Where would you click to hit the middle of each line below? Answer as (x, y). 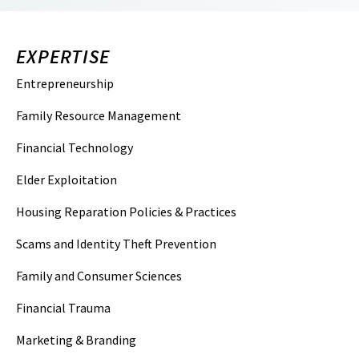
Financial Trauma (63, 308)
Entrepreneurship (65, 83)
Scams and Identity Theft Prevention (116, 244)
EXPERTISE (63, 56)
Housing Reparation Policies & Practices (126, 212)
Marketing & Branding (76, 340)
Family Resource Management (99, 115)
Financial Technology (75, 147)
